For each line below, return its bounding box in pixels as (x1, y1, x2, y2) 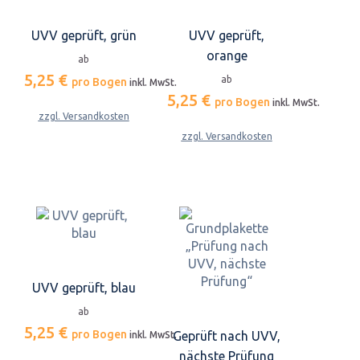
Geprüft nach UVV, (173, 328, 280, 343)
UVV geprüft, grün (31, 28, 137, 43)
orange (206, 48, 247, 63)
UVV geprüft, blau (31, 280, 136, 295)
